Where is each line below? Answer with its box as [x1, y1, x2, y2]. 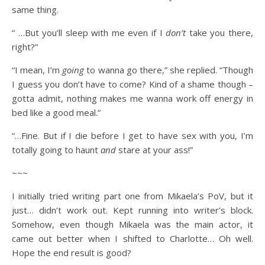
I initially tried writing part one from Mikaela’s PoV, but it [12, 190, 253, 202]
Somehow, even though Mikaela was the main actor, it [12, 218, 253, 230]
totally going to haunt [12, 144, 101, 156]
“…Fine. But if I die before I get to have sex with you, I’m [12, 130, 253, 141]
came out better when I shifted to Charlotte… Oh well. [12, 232, 253, 244]
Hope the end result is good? [12, 247, 131, 258]
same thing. [12, 4, 59, 15]
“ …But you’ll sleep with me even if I [12, 27, 166, 38]
